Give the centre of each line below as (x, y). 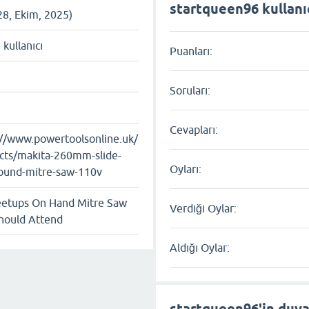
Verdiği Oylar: (203, 208)
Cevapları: (194, 129)
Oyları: (186, 169)
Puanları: (191, 51)
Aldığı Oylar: (200, 247)
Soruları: (190, 90)
